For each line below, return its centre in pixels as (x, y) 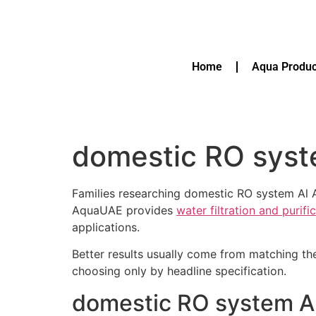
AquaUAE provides (124, 210)
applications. (106, 227)
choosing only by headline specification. (179, 271)
